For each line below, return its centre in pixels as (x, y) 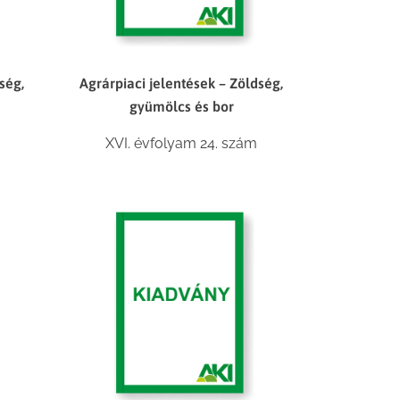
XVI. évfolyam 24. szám (182, 144)
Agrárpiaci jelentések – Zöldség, (182, 83)
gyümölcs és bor (181, 107)
